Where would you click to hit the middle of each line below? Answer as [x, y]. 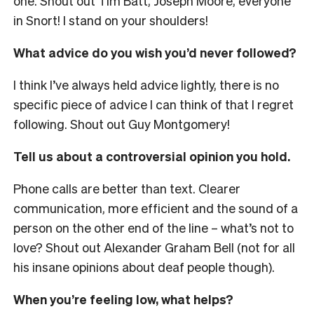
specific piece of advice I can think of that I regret [153, 104]
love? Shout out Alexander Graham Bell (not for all [154, 247]
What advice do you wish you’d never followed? [155, 53]
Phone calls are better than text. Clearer [127, 189]
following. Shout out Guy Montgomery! [122, 124]
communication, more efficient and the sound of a [156, 208]
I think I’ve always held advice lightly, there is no [146, 85]
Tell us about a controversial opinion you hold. [152, 156]
